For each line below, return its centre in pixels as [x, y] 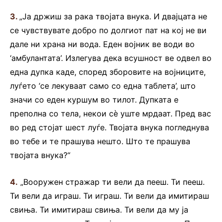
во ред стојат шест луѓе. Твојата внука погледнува [110, 128]
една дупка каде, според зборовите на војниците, [108, 72]
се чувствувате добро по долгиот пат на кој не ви [108, 30]
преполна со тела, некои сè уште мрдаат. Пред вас [111, 114]
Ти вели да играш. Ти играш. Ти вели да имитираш [110, 196]
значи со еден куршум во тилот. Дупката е [94, 100]
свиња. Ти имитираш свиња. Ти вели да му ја [99, 210]
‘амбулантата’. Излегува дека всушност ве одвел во [111, 58]
